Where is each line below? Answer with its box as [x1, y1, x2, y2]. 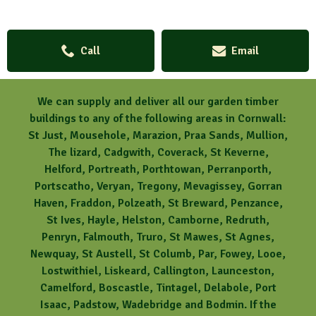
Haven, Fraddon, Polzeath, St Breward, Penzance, [33, 195, 283, 210]
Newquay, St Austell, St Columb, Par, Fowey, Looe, [30, 246, 286, 261]
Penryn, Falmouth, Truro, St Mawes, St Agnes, [42, 229, 274, 244]
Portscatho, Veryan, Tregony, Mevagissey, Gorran [34, 178, 282, 193]
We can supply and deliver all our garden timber [37, 94, 279, 109]
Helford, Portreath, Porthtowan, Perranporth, [44, 162, 272, 176]
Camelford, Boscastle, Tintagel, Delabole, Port [39, 280, 276, 295]
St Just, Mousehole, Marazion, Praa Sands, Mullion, [28, 128, 288, 142]
